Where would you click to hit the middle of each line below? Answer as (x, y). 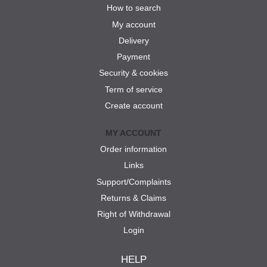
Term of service (133, 89)
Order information (133, 149)
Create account (133, 105)
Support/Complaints (133, 181)
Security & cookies (133, 73)
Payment (133, 57)
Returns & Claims (133, 198)
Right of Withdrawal (133, 214)
